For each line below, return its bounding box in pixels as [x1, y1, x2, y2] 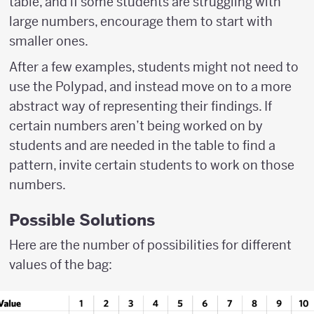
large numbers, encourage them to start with [9, 13, 273, 29]
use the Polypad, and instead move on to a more [9, 78, 292, 95]
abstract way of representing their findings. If [9, 97, 272, 114]
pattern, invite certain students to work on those [9, 156, 294, 173]
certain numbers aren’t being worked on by [9, 117, 263, 134]
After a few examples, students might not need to [9, 58, 299, 75]
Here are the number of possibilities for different [9, 237, 292, 254]
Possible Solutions [9, 210, 155, 231]
